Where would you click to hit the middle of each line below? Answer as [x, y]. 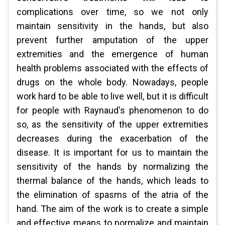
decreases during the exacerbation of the [113, 138]
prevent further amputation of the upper [113, 40]
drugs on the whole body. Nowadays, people [113, 82]
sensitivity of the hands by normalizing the [113, 166]
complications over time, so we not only [113, 12]
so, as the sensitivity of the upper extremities [113, 124]
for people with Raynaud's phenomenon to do [113, 110]
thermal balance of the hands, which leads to [113, 181]
